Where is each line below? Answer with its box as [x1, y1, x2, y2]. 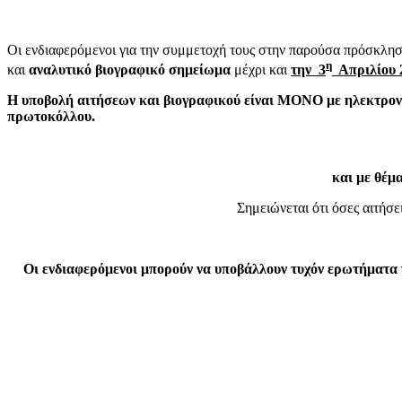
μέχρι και [231, 62, 291, 78]
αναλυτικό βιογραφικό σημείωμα [29, 62, 231, 78]
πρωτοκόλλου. [7, 109, 95, 125]
